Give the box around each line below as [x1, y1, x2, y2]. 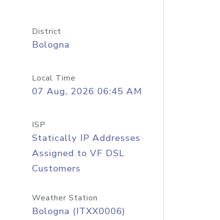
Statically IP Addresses [31, 132, 140, 144]
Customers [31, 162, 81, 175]
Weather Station [31, 192, 98, 203]
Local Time [31, 73, 76, 83]
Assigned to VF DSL [31, 147, 125, 160]
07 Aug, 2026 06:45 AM [31, 85, 142, 98]
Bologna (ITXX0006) [31, 205, 125, 218]
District [31, 26, 61, 37]
